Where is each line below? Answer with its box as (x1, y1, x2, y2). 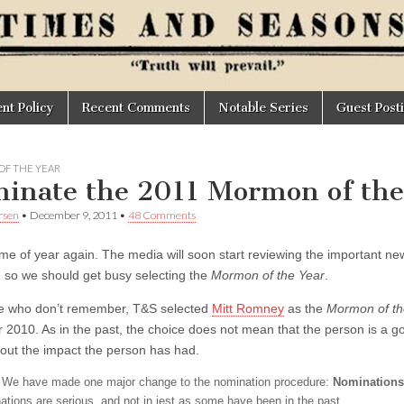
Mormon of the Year (211, 268, 325, 282)
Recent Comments (82, 100, 190, 115)
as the (284, 301, 326, 316)
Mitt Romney (212, 301, 284, 316)
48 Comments (128, 208, 196, 222)
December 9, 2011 (30, 208, 117, 222)
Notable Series (218, 100, 308, 115)
